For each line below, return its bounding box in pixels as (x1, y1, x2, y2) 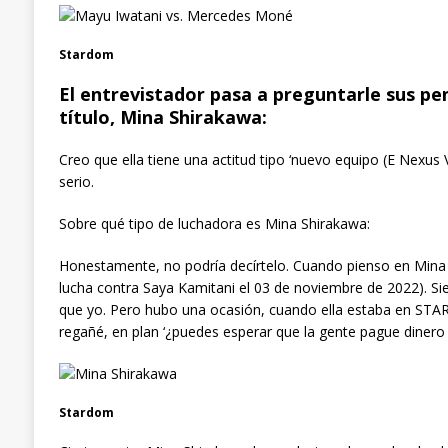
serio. (58, 171, 94, 191)
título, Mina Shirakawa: (58, 104, 267, 129)
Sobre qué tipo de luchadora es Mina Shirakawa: (58, 213, 370, 233)
